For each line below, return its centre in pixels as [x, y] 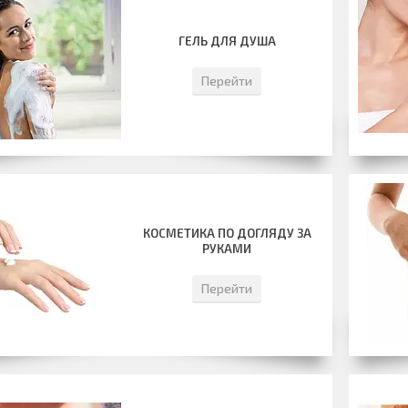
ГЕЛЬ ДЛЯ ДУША [227, 41]
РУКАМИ [227, 249]
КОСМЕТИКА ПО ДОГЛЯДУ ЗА [227, 233]
